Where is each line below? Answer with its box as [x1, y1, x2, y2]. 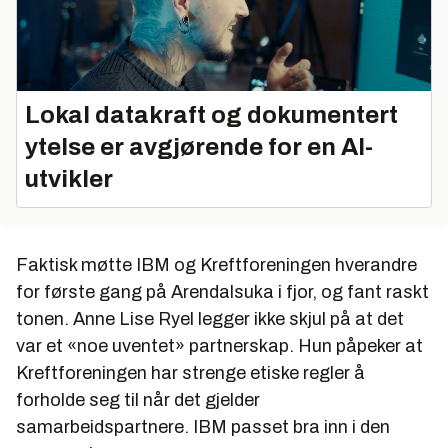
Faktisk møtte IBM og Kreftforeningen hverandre [16, 255, 417, 276]
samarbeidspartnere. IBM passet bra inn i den [16, 417, 390, 438]
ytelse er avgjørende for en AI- [25, 134, 373, 161]
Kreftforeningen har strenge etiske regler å [16, 363, 365, 384]
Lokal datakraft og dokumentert [25, 102, 398, 129]
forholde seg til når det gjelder [16, 390, 260, 411]
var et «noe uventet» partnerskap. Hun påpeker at [16, 336, 423, 357]
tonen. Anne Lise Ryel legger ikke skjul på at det [16, 309, 404, 330]
